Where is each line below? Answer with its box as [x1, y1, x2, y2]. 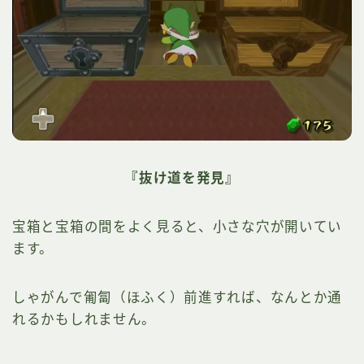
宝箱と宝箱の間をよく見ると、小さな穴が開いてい [12, 219, 343, 234]
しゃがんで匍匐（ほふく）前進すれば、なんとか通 [12, 289, 343, 305]
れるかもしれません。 [12, 311, 156, 327]
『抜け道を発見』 [124, 170, 240, 185]
